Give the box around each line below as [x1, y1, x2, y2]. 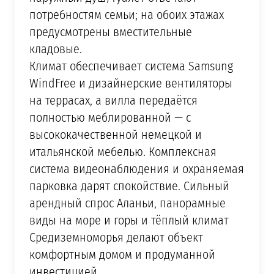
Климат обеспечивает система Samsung [29, 57, 233, 75]
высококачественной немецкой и [29, 125, 202, 143]
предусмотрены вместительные [29, 23, 192, 40]
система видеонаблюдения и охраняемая [29, 160, 244, 177]
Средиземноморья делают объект [29, 228, 203, 246]
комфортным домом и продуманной [29, 245, 215, 263]
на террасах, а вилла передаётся [29, 91, 198, 109]
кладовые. [29, 40, 82, 57]
